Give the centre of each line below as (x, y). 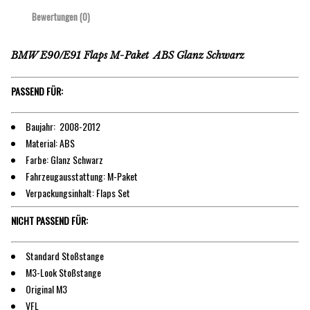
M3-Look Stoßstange (63, 272)
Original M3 (46, 289)
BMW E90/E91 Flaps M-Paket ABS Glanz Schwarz (128, 56)
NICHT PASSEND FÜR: (49, 220)
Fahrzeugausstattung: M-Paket (82, 176)
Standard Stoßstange (65, 255)
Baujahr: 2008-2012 (63, 126)
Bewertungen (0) (61, 17)
